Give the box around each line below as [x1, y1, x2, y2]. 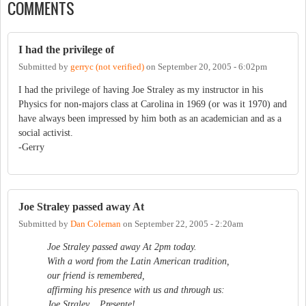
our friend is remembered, [47, 270, 145, 281]
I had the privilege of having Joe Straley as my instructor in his [18, 85, 263, 96]
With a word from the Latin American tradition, [47, 256, 229, 267]
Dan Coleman [70, 219, 121, 229]
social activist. [18, 128, 73, 139]
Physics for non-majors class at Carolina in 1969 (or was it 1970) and [18, 99, 287, 110]
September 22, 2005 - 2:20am [135, 219, 243, 229]
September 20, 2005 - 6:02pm [158, 62, 267, 72]
